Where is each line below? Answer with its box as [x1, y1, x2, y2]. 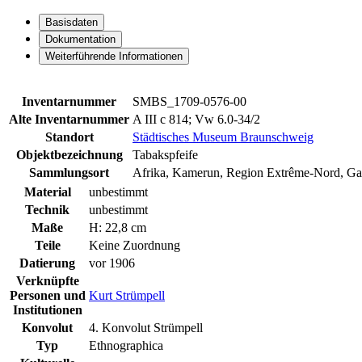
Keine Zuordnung [89, 238, 180, 253]
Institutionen [12, 303, 82, 318]
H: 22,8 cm [89, 221, 146, 235]
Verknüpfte [15, 274, 79, 288]
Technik [25, 203, 69, 217]
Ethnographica [89, 339, 163, 353]
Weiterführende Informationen [45, 50, 183, 63]
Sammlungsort [29, 166, 109, 180]
